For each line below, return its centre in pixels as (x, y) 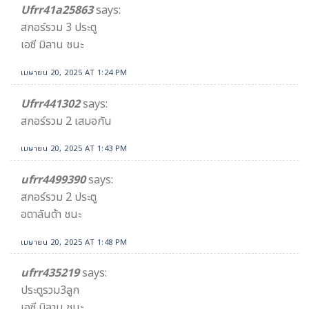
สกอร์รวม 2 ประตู (59, 197)
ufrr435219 (50, 273)
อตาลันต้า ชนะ (51, 214)
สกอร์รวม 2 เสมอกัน (66, 121)
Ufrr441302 (50, 104)
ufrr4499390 (53, 180)
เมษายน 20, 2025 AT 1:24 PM (74, 72)
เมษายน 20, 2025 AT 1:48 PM (74, 242)
